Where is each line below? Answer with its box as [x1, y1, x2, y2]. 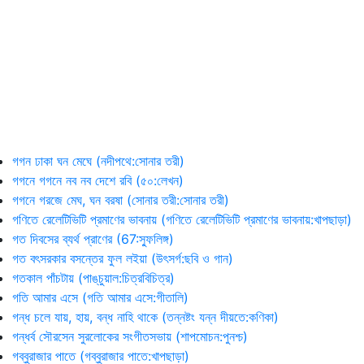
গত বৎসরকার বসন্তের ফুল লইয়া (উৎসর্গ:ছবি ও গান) [12, 250, 233, 266]
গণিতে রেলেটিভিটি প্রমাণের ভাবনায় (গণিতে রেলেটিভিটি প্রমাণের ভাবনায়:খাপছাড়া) [12, 211, 352, 227]
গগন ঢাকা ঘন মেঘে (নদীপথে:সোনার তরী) [12, 153, 184, 169]
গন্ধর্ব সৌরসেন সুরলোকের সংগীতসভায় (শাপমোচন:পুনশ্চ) [12, 328, 248, 344]
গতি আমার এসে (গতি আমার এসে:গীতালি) [12, 289, 188, 305]
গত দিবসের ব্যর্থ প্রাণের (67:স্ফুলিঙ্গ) [12, 231, 174, 247]
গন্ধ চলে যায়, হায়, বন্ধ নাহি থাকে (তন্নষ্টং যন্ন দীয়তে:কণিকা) [12, 309, 279, 325]
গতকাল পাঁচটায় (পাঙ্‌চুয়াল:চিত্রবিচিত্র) [12, 270, 175, 286]
